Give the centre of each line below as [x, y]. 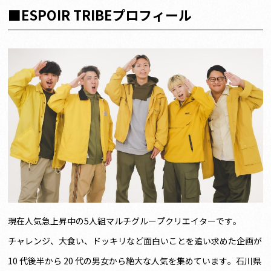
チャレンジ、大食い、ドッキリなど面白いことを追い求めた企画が [135, 240]
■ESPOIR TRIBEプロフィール [100, 15]
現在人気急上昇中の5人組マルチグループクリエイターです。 [125, 220]
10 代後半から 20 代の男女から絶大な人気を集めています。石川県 [135, 260]
